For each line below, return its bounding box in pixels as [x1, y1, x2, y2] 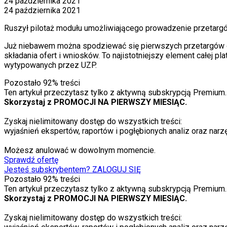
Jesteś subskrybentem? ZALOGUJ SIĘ [4, 165, 141, 175]
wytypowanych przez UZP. [4, 60, 97, 70]
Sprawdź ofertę [4, 155, 58, 165]
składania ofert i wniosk [4, 51, 88, 61]
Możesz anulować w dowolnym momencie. [4, 145, 156, 156]
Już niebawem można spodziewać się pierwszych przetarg [4, 41, 214, 51]
